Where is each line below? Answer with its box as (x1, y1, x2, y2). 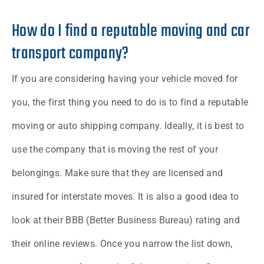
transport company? (12, 40, 129, 68)
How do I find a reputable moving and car (12, 18, 250, 45)
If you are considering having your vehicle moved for (12, 73, 238, 85)
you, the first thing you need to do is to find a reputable (12, 97, 249, 108)
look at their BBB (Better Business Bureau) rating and (12, 214, 240, 226)
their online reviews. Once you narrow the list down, (12, 238, 233, 250)
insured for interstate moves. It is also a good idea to (12, 191, 239, 203)
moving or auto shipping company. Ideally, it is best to (12, 120, 245, 132)
